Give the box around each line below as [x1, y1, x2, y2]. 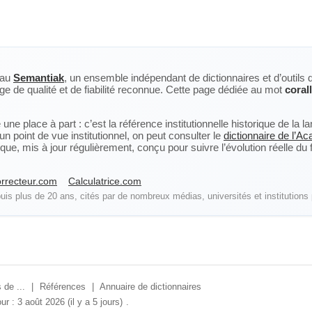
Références [40, 281, 86, 292]
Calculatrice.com [68, 175, 141, 187]
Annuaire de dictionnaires [100, 281, 201, 292]
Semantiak [13, 72, 64, 84]
